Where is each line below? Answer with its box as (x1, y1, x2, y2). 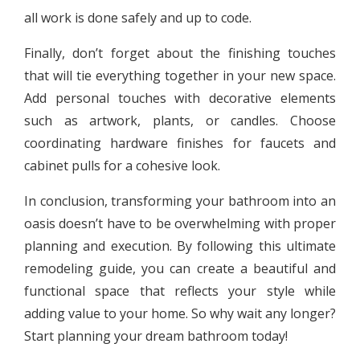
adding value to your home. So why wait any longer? (24, 304, 336, 322)
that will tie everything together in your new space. (24, 66, 336, 84)
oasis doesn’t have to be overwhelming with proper (24, 214, 336, 232)
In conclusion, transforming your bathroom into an (24, 191, 336, 210)
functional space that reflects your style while (24, 281, 336, 300)
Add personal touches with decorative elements (24, 88, 336, 107)
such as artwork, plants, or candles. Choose (24, 111, 336, 129)
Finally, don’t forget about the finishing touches (24, 43, 336, 62)
